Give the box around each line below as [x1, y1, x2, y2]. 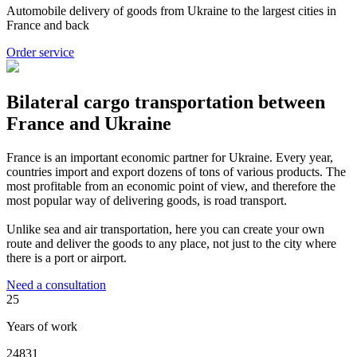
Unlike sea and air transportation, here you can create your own [6, 222, 324, 236]
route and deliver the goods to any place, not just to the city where [6, 236, 336, 250]
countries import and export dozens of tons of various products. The [6, 164, 346, 178]
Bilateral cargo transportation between [6, 91, 325, 112]
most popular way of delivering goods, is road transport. [6, 193, 287, 207]
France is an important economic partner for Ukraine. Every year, [6, 150, 333, 164]
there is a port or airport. [6, 250, 127, 265]
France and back [6, 18, 89, 32]
